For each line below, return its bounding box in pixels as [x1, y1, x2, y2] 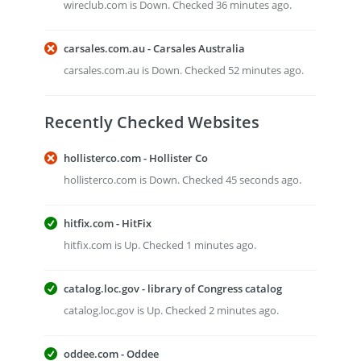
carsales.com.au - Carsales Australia [64, 41, 245, 56]
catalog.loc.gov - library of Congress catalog [64, 281, 282, 296]
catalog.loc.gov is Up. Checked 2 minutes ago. [64, 303, 279, 317]
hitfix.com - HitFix [64, 216, 151, 230]
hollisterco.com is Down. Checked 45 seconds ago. [64, 172, 301, 187]
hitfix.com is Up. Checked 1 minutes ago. [64, 238, 256, 252]
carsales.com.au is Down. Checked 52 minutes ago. [64, 63, 304, 77]
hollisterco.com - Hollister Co [64, 151, 208, 165]
